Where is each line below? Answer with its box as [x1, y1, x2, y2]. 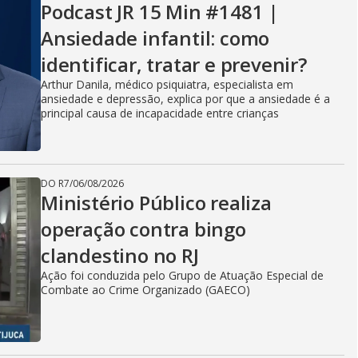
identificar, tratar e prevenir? [41, 51, 307, 78]
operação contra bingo [41, 216, 246, 242]
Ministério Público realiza [41, 189, 272, 216]
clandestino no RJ [41, 242, 199, 268]
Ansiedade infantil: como [41, 25, 270, 51]
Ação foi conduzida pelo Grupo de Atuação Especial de [41, 268, 324, 283]
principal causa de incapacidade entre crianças [41, 105, 279, 121]
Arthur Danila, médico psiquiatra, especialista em [41, 77, 293, 92]
